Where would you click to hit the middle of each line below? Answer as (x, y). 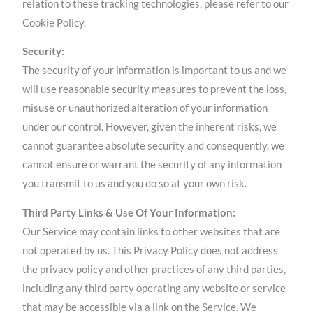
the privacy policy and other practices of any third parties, (154, 270)
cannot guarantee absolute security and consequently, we (154, 146)
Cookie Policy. (54, 22)
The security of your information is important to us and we (155, 71)
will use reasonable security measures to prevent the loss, (155, 89)
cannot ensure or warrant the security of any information (152, 165)
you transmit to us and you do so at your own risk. (135, 184)
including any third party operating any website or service (154, 289)
